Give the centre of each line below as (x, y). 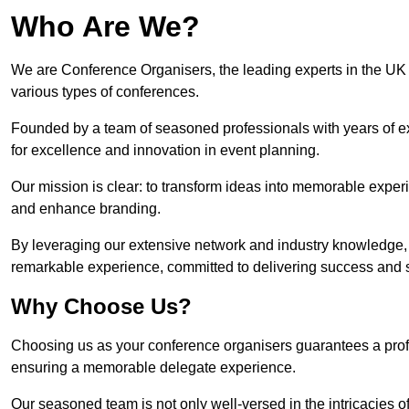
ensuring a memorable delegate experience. (153, 368)
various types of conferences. (105, 92)
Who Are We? (105, 27)
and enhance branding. (86, 209)
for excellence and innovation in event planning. (165, 151)
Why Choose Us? (101, 307)
